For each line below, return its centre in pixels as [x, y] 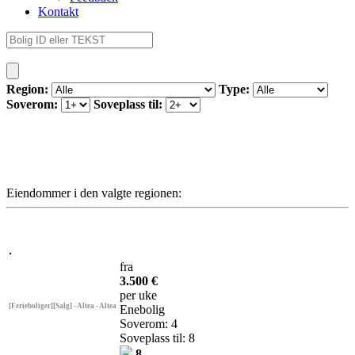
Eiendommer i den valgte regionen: [94, 193]
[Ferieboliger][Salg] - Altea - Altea [63, 306]
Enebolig [142, 310]
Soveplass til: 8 [157, 338]
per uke [138, 296]
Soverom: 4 [149, 324]
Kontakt [58, 11]
